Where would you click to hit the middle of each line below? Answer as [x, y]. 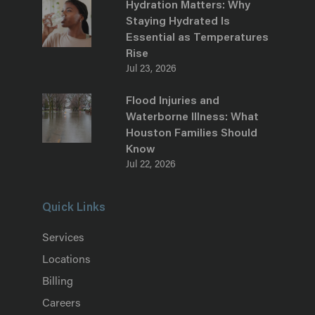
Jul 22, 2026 [151, 165]
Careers [61, 304]
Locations [66, 260]
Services [63, 238]
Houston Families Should [192, 134]
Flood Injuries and [173, 101]
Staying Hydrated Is [178, 22]
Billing [58, 282]
